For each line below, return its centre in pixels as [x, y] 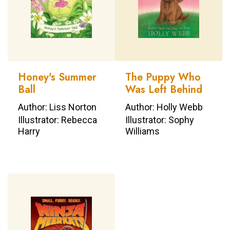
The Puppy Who [163, 78]
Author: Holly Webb [164, 107]
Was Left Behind [164, 90]
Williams [142, 131]
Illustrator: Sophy [160, 120]
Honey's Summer [57, 78]
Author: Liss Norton [57, 107]
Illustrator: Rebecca [57, 120]
